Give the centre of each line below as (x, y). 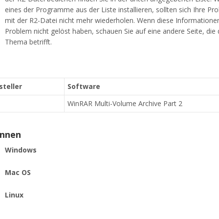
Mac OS (18, 172)
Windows (21, 150)
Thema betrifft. (28, 42)
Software (84, 86)
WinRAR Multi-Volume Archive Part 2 (125, 103)
